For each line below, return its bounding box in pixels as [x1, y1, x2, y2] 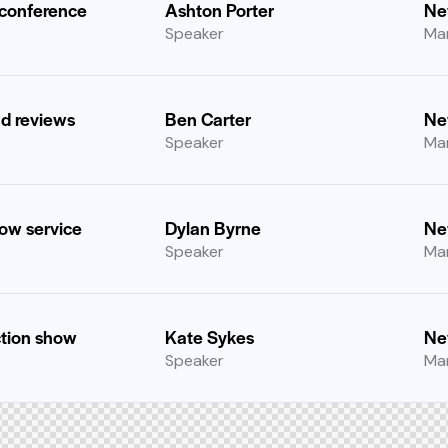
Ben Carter [165, 106, 252, 131]
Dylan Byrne [165, 215, 262, 240]
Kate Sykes [165, 324, 255, 349]
